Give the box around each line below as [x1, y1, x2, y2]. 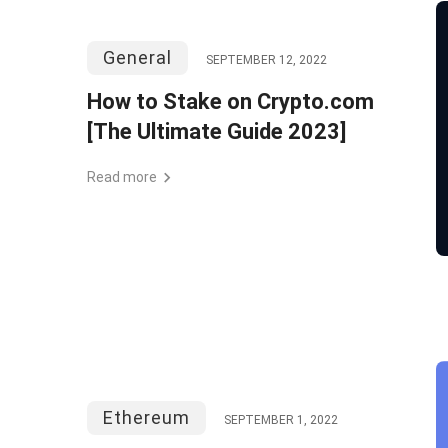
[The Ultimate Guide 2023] [87, 119, 346, 144]
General [103, 47, 172, 68]
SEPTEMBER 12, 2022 [206, 53, 327, 67]
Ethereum [103, 407, 190, 428]
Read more [87, 169, 157, 185]
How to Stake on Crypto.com [87, 89, 374, 114]
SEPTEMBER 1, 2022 [224, 413, 338, 427]
